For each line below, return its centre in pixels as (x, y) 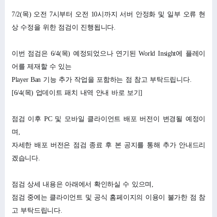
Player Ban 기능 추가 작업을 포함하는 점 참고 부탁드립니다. (102, 79)
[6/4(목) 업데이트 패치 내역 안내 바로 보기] (77, 93)
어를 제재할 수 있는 (42, 66)
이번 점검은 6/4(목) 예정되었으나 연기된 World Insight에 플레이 (108, 53)
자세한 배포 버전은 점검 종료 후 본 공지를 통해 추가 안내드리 (108, 145)
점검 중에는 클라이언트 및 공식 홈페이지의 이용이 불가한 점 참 (108, 197)
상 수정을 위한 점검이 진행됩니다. (64, 27)
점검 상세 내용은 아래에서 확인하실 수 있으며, (83, 184)
